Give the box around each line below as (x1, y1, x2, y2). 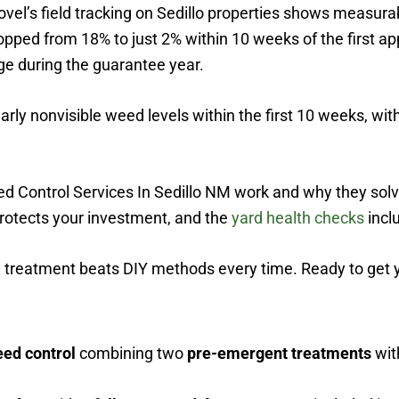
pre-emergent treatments (187, 344, 371, 362)
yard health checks (232, 208, 364, 227)
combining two (76, 344, 187, 362)
